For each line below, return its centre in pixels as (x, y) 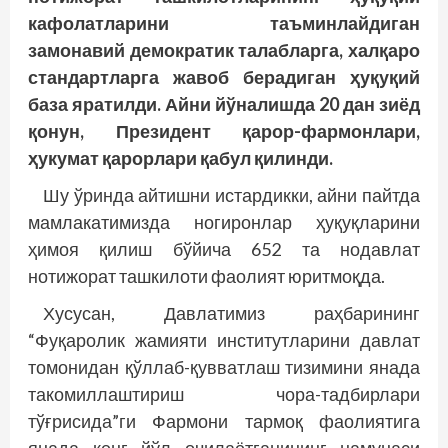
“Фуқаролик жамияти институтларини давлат (224, 339)
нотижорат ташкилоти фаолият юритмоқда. (206, 275)
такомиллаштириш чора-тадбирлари (224, 393)
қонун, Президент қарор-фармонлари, (224, 130)
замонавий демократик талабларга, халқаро (224, 49)
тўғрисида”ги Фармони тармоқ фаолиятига (224, 420)
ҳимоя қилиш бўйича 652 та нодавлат (224, 248)
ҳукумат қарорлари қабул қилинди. (180, 157)
